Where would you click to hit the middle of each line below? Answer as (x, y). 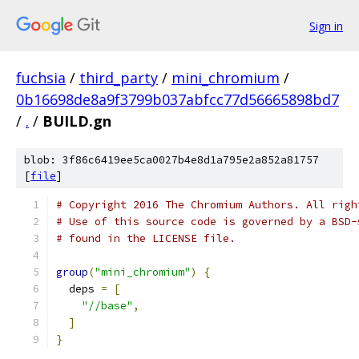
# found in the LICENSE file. (146, 238)
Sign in (326, 26)
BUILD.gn (77, 121)
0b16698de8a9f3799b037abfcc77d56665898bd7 (177, 99)
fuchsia (41, 78)
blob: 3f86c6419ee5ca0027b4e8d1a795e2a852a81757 (171, 160)
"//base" (107, 306)
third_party (119, 78)
